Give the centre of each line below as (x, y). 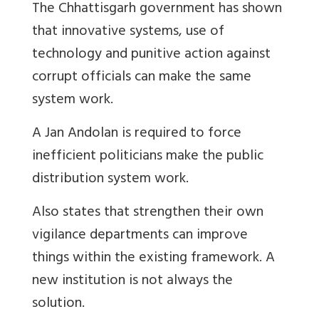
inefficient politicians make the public (148, 157)
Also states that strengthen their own (148, 213)
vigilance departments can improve (140, 236)
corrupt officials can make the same (142, 78)
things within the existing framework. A (153, 258)
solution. (58, 304)
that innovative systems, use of (128, 32)
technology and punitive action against (151, 55)
